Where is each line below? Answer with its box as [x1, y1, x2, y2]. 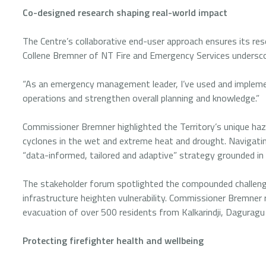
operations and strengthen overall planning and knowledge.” [23, 91, 262, 105]
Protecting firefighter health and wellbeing [23, 233, 206, 248]
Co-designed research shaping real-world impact [23, 5, 232, 20]
